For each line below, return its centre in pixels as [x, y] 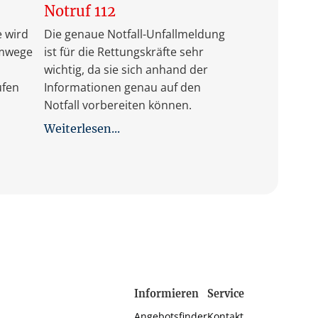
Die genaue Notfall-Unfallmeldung [134, 34]
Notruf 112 [79, 11]
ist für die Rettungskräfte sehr [124, 51]
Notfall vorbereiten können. [117, 105]
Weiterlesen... [82, 128]
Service [226, 294]
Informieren [166, 294]
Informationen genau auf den [122, 87]
